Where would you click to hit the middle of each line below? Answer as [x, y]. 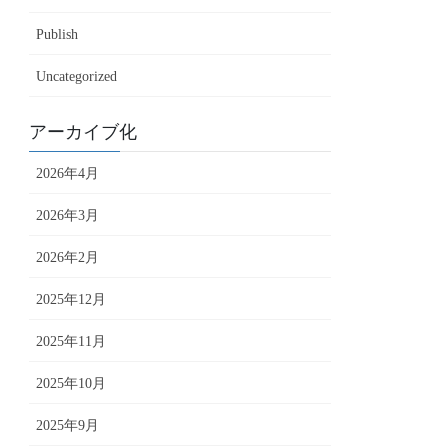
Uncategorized [77, 77]
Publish [57, 35]
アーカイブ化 [83, 132]
